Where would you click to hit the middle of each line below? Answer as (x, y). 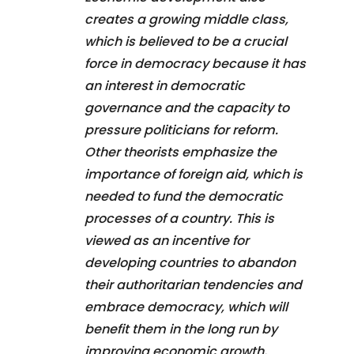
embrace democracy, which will (186, 307)
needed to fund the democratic (184, 196)
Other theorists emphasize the (181, 152)
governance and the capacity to (187, 107)
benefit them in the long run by (181, 329)
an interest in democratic (165, 85)
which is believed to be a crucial (186, 41)
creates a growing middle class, (186, 19)
